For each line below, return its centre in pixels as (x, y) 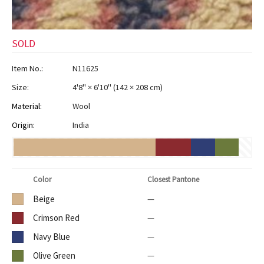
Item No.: (27, 68)
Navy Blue (52, 236)
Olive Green (54, 255)
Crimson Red (56, 217)
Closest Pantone (173, 179)
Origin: (23, 125)
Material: (27, 106)
